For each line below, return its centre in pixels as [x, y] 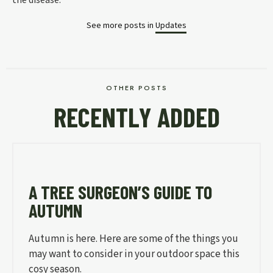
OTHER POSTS [136, 88]
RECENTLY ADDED [136, 117]
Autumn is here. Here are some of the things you [133, 239]
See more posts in [121, 25]
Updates [171, 25]
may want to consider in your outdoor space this [134, 254]
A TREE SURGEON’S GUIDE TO [120, 192]
